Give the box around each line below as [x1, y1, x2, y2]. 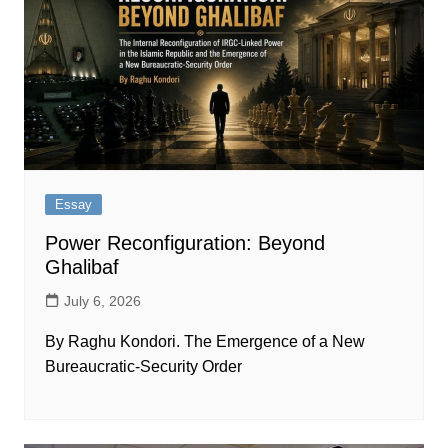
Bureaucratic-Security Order [44, 357, 242, 375]
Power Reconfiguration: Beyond [44, 231, 325, 254]
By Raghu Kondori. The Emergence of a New [44, 332, 365, 350]
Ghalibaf [44, 255, 119, 278]
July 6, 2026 [63, 292, 141, 309]
